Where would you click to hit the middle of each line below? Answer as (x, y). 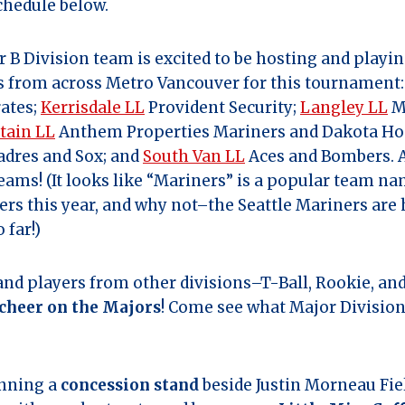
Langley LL (344, 107)
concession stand (130, 385)
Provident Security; (222, 107)
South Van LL (194, 156)
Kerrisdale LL (93, 107)
